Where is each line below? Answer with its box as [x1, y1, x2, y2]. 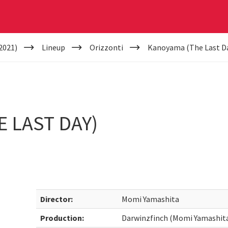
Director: [40, 194, 73, 204]
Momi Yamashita [122, 194, 180, 204]
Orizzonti [89, 42, 123, 52]
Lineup [41, 42, 65, 52]
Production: [40, 213, 84, 223]
